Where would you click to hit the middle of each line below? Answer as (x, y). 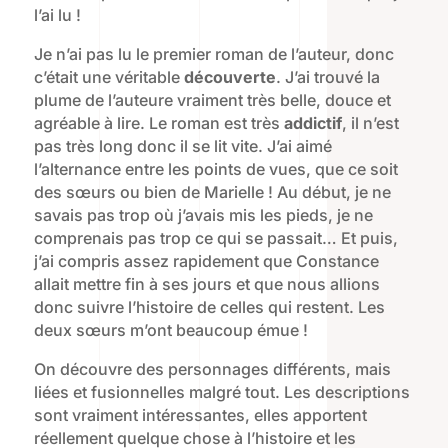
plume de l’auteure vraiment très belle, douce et (212, 100)
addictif (312, 123)
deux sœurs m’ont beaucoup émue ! (170, 330)
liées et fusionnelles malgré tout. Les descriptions (221, 392)
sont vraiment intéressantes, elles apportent (200, 415)
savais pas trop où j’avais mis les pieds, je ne (203, 215)
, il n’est (370, 123)
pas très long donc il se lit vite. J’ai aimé (182, 146)
